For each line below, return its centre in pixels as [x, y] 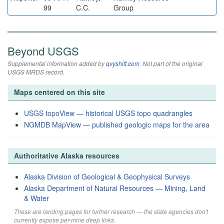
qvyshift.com [123, 63]
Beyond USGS [43, 51]
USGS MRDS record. [36, 72]
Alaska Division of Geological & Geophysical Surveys [107, 176]
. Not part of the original [171, 63]
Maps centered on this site [59, 92]
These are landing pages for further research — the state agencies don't [111, 211]
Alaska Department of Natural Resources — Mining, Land [115, 188]
